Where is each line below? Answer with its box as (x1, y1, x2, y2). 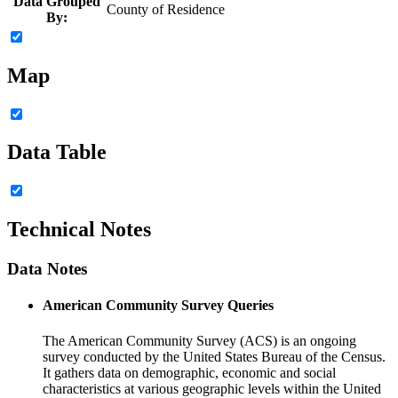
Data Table (7, 140, 107, 164)
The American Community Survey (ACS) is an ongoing (43, 332, 356, 348)
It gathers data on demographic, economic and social (43, 364, 336, 380)
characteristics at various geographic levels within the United (43, 380, 381, 396)
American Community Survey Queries (43, 298, 274, 314)
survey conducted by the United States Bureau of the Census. (43, 348, 386, 364)
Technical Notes (7, 218, 151, 242)
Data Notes (7, 259, 87, 279)
